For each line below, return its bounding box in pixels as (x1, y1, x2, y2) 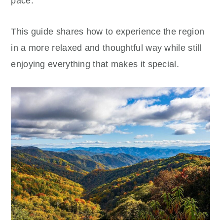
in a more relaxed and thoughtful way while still (11, 43, 202, 53)
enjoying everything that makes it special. (11, 59, 179, 69)
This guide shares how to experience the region (11, 27, 205, 37)
